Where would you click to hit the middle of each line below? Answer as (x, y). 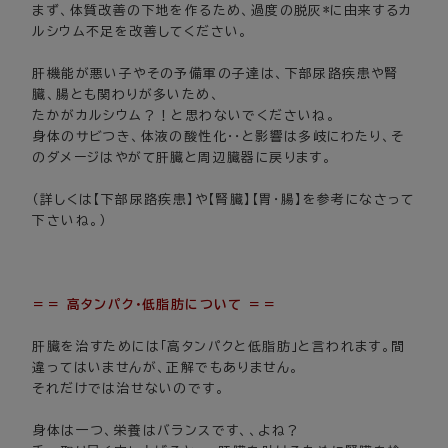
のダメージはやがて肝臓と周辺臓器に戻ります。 (182, 158)
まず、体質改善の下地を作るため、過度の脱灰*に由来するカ (222, 11)
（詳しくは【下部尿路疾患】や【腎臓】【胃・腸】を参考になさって (223, 200)
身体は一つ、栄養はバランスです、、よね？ (173, 431)
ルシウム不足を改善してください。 (140, 32)
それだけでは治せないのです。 (129, 389)
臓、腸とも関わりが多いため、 (126, 95)
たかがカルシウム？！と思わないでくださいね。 (184, 116)
